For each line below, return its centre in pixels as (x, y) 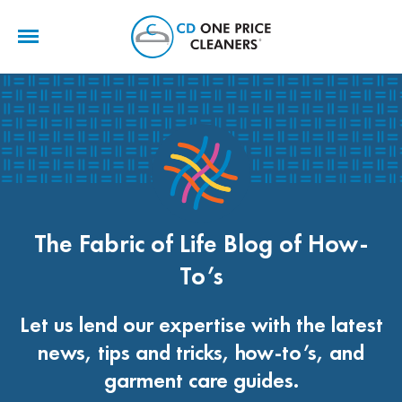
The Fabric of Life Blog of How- (201, 244)
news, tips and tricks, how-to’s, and (201, 352)
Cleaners (324, 81)
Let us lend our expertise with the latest (201, 324)
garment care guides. (201, 380)
